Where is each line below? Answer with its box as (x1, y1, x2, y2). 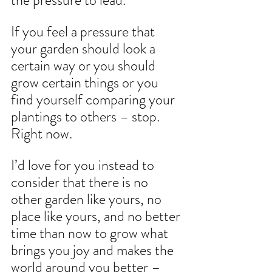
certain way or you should (11, 55, 158, 76)
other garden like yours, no (11, 189, 165, 210)
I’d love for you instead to (11, 155, 157, 176)
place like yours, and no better (11, 206, 183, 227)
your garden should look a (11, 38, 158, 59)
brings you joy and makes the (11, 240, 177, 261)
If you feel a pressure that (11, 21, 158, 42)
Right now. (11, 123, 72, 144)
